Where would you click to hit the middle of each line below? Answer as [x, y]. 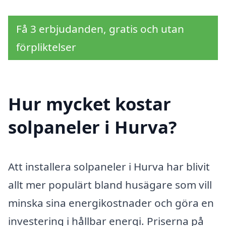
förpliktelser [46, 47]
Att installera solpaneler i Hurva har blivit [109, 167]
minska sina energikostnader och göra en [111, 203]
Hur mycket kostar [90, 104]
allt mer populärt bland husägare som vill [110, 185]
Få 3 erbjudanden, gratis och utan [100, 29]
